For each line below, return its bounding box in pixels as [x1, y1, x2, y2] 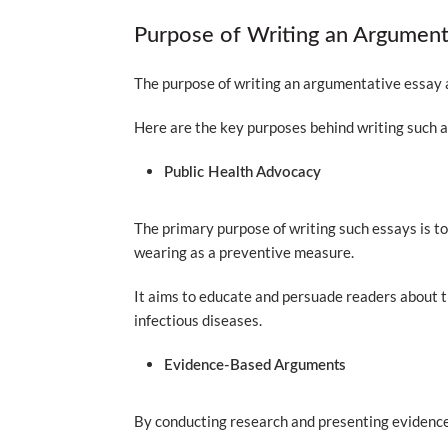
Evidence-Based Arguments [164, 358, 347, 373]
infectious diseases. [134, 311, 263, 329]
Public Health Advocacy [164, 165, 322, 180]
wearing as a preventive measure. [134, 243, 358, 261]
